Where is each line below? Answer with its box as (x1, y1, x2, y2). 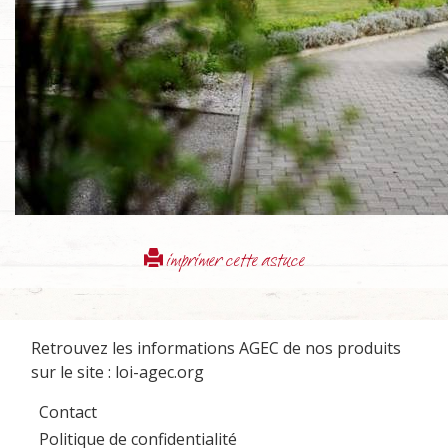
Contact (39, 401, 97, 424)
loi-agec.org (115, 361, 204, 384)
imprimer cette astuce (162, 248, 305, 277)
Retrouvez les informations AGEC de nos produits (31, 337, 401, 360)
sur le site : (31, 361, 115, 384)
